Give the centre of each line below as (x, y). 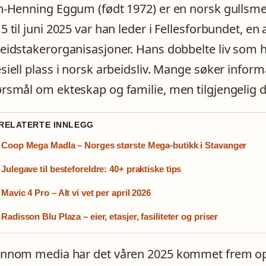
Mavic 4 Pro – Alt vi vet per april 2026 (76, 192)
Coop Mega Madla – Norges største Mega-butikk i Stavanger (124, 145)
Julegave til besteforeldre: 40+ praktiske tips (91, 169)
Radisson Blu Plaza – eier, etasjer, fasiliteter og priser (110, 216)
